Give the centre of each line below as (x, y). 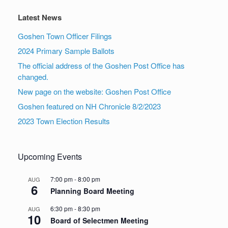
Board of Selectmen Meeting (99, 221)
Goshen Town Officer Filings (65, 36)
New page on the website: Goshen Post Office (94, 92)
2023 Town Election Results (64, 121)
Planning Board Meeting (92, 191)
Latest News (40, 18)
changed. (33, 77)
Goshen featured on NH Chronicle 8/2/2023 (89, 106)
